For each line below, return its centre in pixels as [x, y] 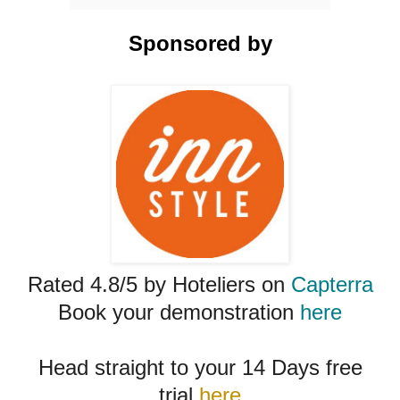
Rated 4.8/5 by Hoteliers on [159, 284]
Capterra [332, 284]
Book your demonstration [179, 312]
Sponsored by [200, 43]
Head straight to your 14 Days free [200, 367]
